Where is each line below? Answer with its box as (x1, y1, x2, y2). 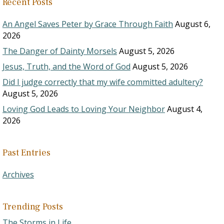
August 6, (175, 18, 210, 29)
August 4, (167, 103, 202, 114)
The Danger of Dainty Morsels (2, 45, 117, 56)
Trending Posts (2, 201, 63, 212)
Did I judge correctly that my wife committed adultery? (2, 76, 203, 87)
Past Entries (2, 147, 50, 158)
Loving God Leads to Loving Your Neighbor (2, 103, 165, 114)
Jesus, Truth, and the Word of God (2, 61, 130, 72)
